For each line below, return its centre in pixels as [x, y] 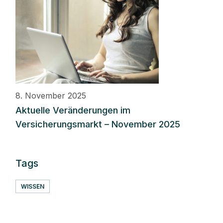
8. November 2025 [51, 96]
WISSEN [33, 187]
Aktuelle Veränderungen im [73, 111]
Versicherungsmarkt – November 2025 [98, 124]
